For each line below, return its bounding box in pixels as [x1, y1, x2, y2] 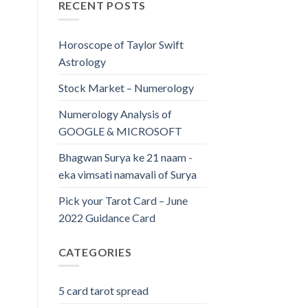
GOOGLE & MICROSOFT [58, 124, 182, 137]
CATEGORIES [58, 245, 132, 258]
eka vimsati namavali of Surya [58, 167, 197, 181]
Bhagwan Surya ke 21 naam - [58, 150, 192, 164]
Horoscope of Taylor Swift [58, 37, 184, 51]
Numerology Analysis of [58, 107, 172, 120]
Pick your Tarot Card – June [58, 193, 188, 207]
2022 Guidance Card [58, 210, 155, 224]
